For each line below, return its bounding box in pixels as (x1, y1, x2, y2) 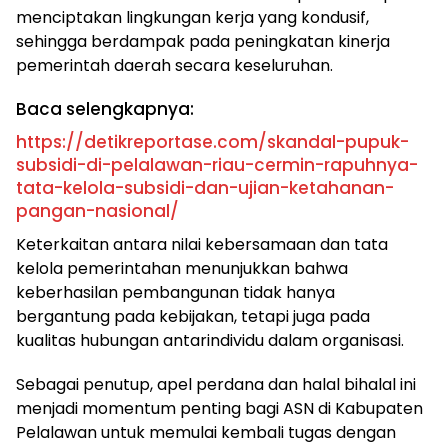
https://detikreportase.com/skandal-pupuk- (16, 130, 409, 155)
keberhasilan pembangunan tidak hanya (16, 281, 335, 305)
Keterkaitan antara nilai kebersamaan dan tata (16, 233, 388, 257)
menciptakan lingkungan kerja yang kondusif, (16, 6, 369, 30)
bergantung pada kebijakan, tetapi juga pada (16, 305, 370, 329)
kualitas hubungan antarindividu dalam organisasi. (16, 329, 404, 353)
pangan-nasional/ (16, 199, 179, 224)
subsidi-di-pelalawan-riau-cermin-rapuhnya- (16, 153, 418, 178)
